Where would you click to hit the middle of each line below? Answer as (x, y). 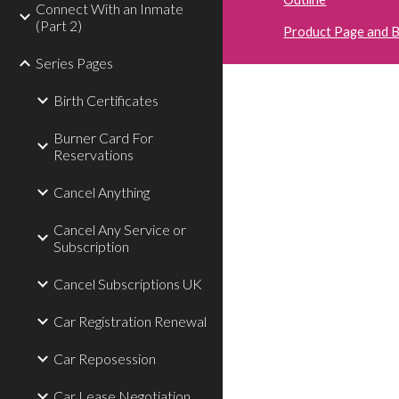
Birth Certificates (106, 100)
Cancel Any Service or (120, 229)
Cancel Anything (102, 192)
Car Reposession (105, 358)
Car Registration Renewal (130, 321)
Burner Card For (103, 138)
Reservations (94, 155)
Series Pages (74, 63)
